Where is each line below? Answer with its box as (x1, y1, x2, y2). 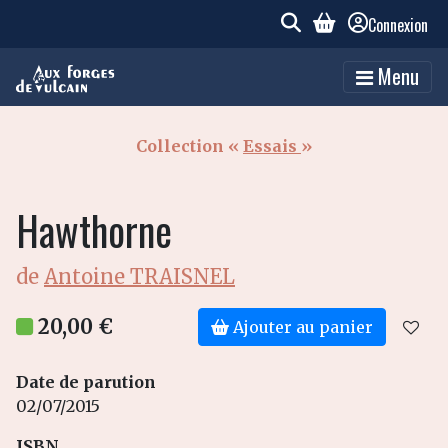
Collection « (136, 136, 243, 157)
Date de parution (16, 372, 156, 393)
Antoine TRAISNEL (44, 264, 235, 290)
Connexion (368, 13, 428, 37)
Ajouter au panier (233, 317, 373, 338)
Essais (243, 136, 301, 157)
